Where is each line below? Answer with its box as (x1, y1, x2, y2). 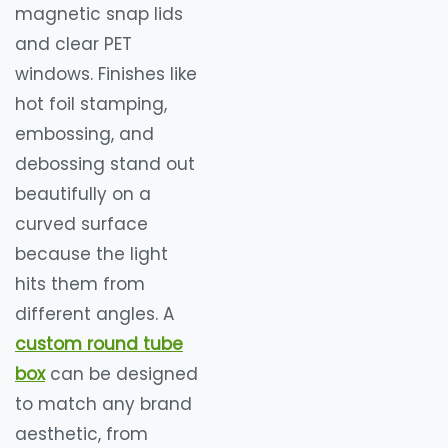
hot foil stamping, (15, 91, 167, 116)
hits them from (15, 271, 145, 296)
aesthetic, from (15, 421, 148, 446)
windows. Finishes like (15, 61, 197, 86)
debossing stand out (15, 151, 195, 176)
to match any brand (15, 391, 192, 416)
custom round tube (15, 331, 183, 356)
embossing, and (15, 121, 154, 146)
